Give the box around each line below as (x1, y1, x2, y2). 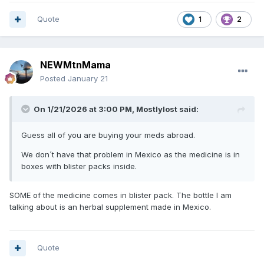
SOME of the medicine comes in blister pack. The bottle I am (9, 190, 232, 200)
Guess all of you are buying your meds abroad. (21, 130, 195, 140)
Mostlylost (136, 104, 177, 114)
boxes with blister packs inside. (21, 161, 139, 171)
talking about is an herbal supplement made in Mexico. (9, 202, 211, 212)
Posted (40, 74, 68, 84)
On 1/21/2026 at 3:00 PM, (34, 104, 136, 114)
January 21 (68, 74, 108, 84)
